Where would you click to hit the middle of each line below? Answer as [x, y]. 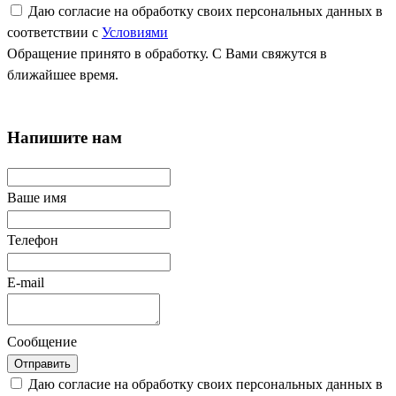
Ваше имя [37, 198]
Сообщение [42, 342]
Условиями [135, 32]
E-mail [26, 283]
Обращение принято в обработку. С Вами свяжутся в [167, 53]
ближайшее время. [63, 74]
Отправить [42, 364]
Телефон [33, 240]
